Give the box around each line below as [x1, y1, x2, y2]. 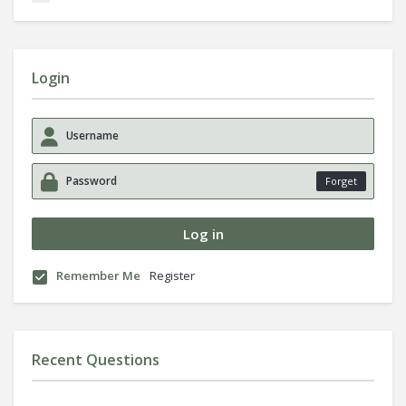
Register [150, 267, 195, 284]
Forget [325, 174, 357, 188]
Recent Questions [32, 350, 159, 370]
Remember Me [56, 267, 140, 284]
